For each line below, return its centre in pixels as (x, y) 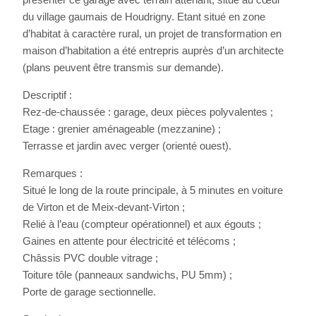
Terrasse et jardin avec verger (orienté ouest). (127, 145)
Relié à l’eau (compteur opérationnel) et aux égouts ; (142, 224)
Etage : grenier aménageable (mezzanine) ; (122, 128)
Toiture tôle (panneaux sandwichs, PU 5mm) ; (128, 274)
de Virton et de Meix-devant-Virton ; (104, 207)
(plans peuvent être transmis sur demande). (123, 67)
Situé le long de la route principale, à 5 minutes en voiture (153, 190)
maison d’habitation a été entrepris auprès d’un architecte (153, 50)
